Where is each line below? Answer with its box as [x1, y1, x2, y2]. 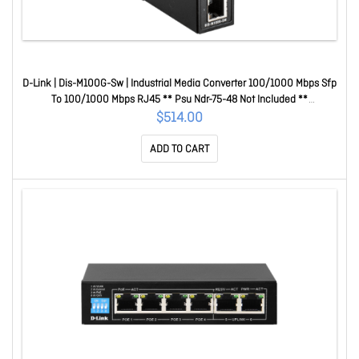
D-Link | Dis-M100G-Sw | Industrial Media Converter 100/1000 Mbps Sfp [22, 77, 337, 91]
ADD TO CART [150, 143, 209, 156]
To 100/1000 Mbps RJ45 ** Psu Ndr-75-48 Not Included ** [50, 93, 309, 107]
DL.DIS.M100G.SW [141, 109, 218, 123]
